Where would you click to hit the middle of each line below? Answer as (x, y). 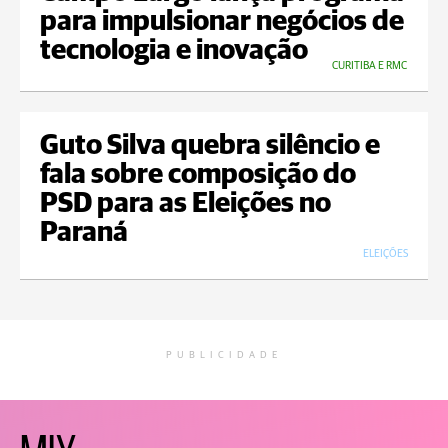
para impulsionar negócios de (222, 22)
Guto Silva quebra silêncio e (210, 146)
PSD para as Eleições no (185, 204)
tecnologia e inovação (174, 51)
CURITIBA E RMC (369, 66)
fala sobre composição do (198, 175)
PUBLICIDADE (224, 355)
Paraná (84, 233)
